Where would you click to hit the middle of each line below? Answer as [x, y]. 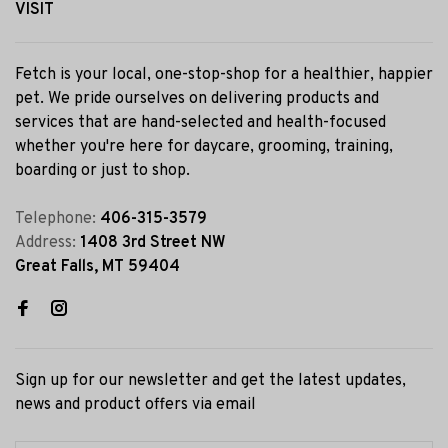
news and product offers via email [135, 405]
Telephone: [57, 219]
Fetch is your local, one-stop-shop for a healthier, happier [224, 75]
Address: [47, 243]
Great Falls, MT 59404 [97, 267]
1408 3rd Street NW [153, 243]
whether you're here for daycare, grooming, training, [204, 147]
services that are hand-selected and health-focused [200, 123]
